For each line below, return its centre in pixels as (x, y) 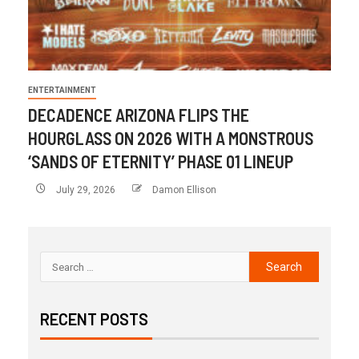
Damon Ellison (184, 190)
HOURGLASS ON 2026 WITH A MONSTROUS (171, 138)
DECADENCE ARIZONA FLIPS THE (139, 115)
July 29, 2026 (86, 190)
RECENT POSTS (94, 319)
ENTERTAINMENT (62, 91)
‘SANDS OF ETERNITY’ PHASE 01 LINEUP (161, 161)
